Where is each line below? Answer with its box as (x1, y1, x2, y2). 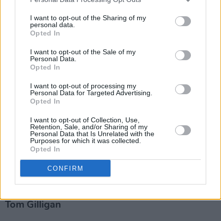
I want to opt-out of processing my (30, 82, 136, 90)
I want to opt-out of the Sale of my (30, 48, 136, 56)
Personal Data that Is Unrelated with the (30, 130, 154, 138)
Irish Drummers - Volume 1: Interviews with (5, 164, 205, 175)
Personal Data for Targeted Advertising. (30, 89, 152, 97)
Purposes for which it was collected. (30, 137, 141, 145)
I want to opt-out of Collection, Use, (30, 116, 140, 124)
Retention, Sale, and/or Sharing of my (30, 123, 147, 131)
